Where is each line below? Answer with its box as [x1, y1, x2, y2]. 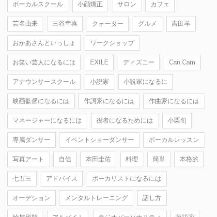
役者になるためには [96, 116, 153, 124]
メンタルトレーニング [65, 194, 128, 201]
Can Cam [169, 58, 195, 66]
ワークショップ [90, 39, 134, 46]
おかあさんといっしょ [13, 39, 76, 46]
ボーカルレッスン [149, 136, 199, 143]
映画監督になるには [13, 97, 69, 105]
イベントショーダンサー [65, 136, 134, 143]
